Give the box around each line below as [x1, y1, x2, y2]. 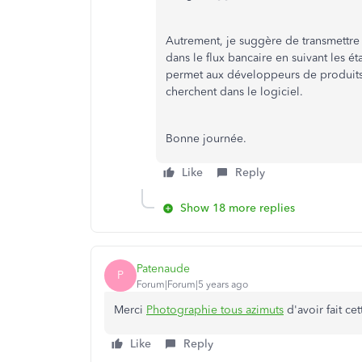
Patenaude [137, 261, 190, 276]
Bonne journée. [166, 132, 246, 145]
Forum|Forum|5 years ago [137, 278, 248, 290]
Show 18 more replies [180, 201, 295, 215]
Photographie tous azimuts [146, 303, 284, 317]
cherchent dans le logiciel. [166, 85, 303, 99]
